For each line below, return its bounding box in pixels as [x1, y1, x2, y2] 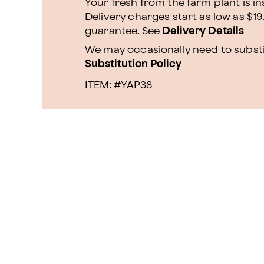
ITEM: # [85, 80, 121, 90]
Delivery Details [162, 26, 245, 36]
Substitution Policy [85, 59, 181, 69]
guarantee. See [85, 26, 163, 36]
